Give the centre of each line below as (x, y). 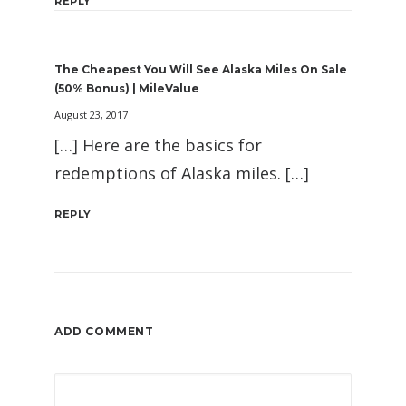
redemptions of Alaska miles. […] (182, 174)
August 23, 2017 (91, 115)
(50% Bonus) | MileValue (127, 89)
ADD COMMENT (104, 332)
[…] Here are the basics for (158, 145)
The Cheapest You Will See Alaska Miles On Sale (201, 70)
